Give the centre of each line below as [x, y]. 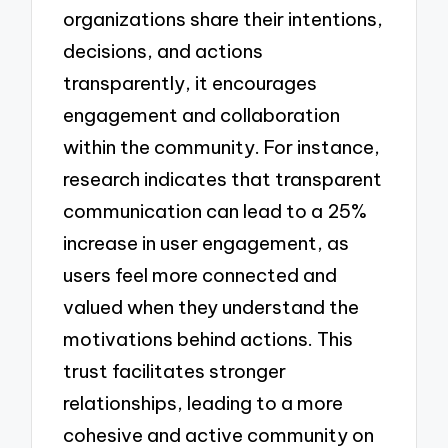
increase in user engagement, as [206, 242]
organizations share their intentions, [223, 18]
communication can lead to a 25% [215, 210]
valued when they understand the [211, 306]
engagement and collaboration [202, 114]
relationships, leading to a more [203, 402]
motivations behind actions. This [208, 338]
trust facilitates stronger [175, 370]
